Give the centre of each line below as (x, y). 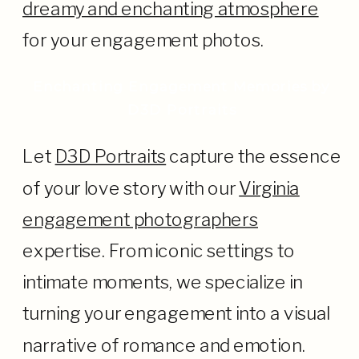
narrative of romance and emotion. (163, 345)
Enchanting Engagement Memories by (182, 86)
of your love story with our (131, 188)
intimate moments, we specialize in (162, 282)
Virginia (269, 188)
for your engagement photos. (143, 40)
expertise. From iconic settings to (159, 251)
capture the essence (254, 156)
